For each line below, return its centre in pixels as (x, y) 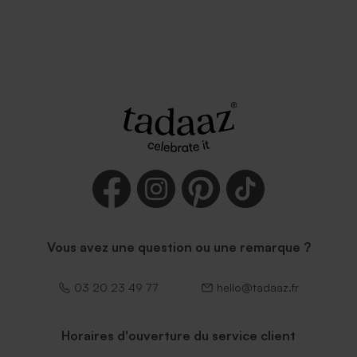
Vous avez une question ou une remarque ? (178, 247)
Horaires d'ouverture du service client (178, 335)
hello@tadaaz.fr (257, 287)
